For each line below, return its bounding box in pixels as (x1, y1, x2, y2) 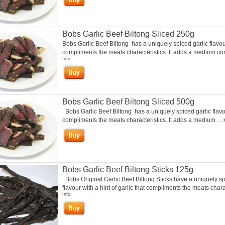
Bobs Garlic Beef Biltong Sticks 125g (62, 165, 193, 174)
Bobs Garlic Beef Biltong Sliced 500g (62, 97, 194, 106)
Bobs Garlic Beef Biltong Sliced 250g (62, 30, 194, 38)
